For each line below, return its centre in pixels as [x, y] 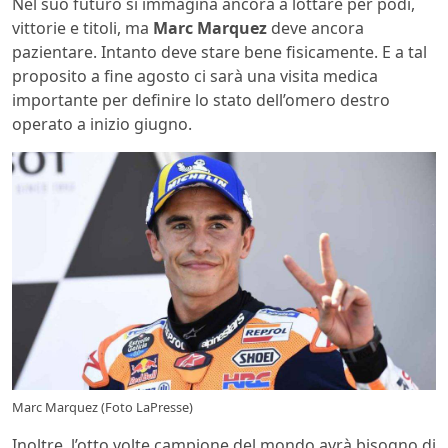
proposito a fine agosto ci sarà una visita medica [195, 75]
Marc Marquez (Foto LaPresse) [102, 407]
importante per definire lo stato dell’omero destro [201, 99]
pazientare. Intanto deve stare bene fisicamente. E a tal [219, 51]
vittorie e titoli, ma [82, 27]
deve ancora [315, 27]
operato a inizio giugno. [102, 123]
